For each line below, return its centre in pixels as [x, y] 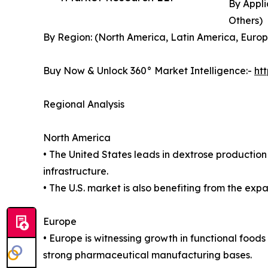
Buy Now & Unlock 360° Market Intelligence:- [149, 71]
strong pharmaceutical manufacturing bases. [147, 255]
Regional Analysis [84, 104]
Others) [246, 21]
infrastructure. [76, 171]
